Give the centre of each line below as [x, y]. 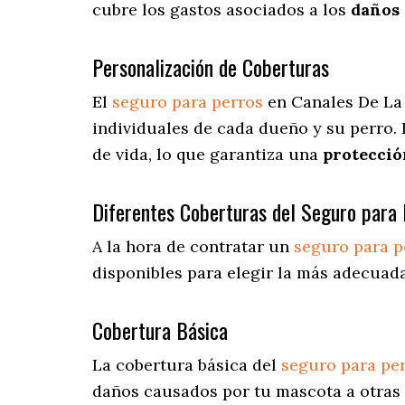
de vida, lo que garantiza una [207, 155]
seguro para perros [188, 102]
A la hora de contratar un [193, 247]
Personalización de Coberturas [211, 67]
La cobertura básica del [187, 365]
